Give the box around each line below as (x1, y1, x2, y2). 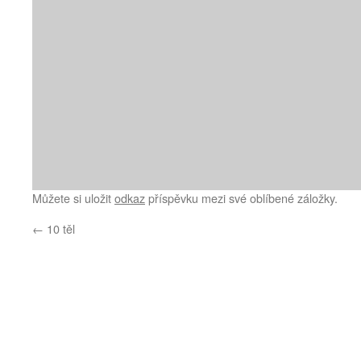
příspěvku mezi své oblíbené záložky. (145, 189, 338, 206)
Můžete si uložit (32, 189, 114, 206)
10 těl (44, 220, 75, 237)
